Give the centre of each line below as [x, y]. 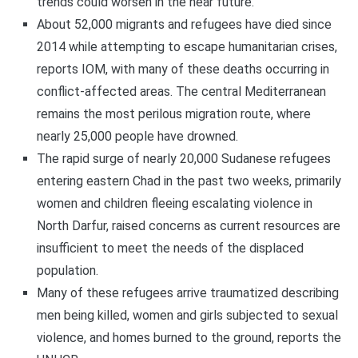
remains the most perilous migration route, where [173, 114]
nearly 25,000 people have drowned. [137, 137]
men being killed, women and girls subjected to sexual [187, 316]
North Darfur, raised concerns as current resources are [188, 226]
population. [67, 271]
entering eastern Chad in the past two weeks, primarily [189, 181]
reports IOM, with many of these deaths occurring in [183, 70]
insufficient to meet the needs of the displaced [170, 249]
